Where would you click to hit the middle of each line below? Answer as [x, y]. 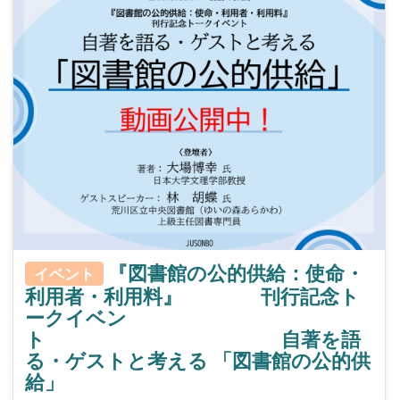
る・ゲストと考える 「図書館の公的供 [197, 361]
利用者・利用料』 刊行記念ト [192, 297]
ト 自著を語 [192, 340]
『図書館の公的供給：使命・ [236, 273]
